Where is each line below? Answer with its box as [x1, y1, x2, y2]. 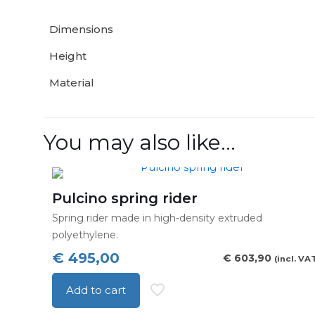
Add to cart [66, 283, 127, 297]
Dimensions [49, 22, 113, 36]
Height [49, 49, 86, 63]
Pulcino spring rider [52, 190, 198, 207]
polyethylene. [52, 229, 119, 241]
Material [49, 76, 94, 89]
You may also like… [44, 129, 236, 155]
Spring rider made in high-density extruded [52, 212, 263, 224]
